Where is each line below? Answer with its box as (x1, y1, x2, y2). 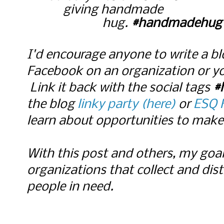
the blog (27, 98, 77, 112)
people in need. (27, 180, 119, 194)
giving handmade (63, 3, 163, 17)
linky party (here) (77, 98, 175, 112)
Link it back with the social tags (27, 81, 213, 95)
